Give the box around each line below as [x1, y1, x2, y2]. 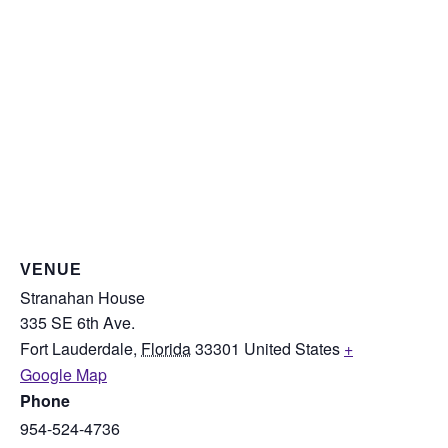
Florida [141, 337, 191, 360]
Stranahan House [20, 286, 145, 309]
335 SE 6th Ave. [20, 311, 135, 334]
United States [244, 337, 340, 360]
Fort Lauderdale [20, 337, 133, 360]
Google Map [20, 363, 107, 386]
